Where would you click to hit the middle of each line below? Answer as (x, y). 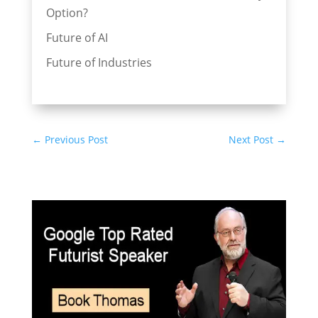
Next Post (251, 139)
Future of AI (77, 38)
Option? (67, 13)
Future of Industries (99, 63)
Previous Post (76, 139)
